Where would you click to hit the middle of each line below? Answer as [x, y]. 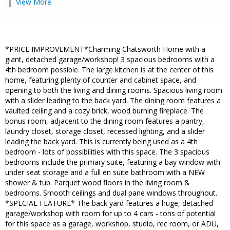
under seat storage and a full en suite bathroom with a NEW [105, 172]
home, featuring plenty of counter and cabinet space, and [101, 80]
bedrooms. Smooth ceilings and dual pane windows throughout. [111, 193]
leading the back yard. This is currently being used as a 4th [101, 142]
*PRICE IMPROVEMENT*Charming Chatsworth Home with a [105, 49]
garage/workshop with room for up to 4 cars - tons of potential [110, 214]
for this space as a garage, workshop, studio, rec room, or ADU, [112, 224]
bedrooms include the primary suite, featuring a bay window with [113, 162]
